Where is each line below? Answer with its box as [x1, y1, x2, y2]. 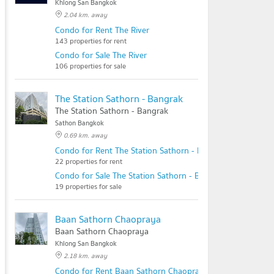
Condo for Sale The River [55, 48, 147, 62]
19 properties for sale [55, 180, 122, 192]
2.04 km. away [64, 9, 107, 20]
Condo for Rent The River [55, 23, 149, 37]
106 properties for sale [55, 60, 126, 72]
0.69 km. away [64, 130, 107, 141]
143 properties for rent [55, 35, 127, 46]
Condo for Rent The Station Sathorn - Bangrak [55, 144, 228, 157]
